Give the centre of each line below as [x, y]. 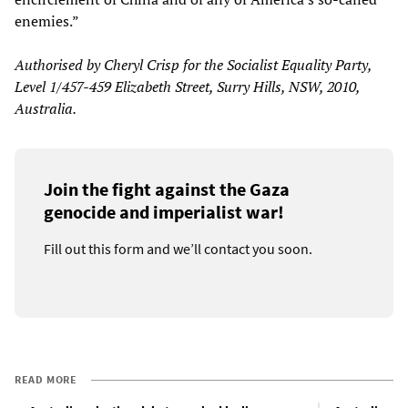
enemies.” [47, 20]
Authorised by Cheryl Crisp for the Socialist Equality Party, [193, 64]
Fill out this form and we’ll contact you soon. [178, 248]
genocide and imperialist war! [164, 211]
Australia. [46, 108]
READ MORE [46, 379]
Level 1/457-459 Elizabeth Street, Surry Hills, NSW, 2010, [187, 86]
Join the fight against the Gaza [167, 189]
